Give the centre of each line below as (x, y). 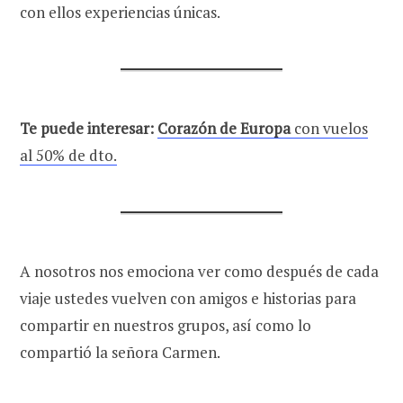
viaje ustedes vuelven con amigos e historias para (188, 298)
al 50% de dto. (68, 155)
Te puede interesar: (89, 128)
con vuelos (331, 128)
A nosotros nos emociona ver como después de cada (199, 271)
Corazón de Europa (226, 128)
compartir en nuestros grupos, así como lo (166, 325)
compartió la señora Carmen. (120, 352)
